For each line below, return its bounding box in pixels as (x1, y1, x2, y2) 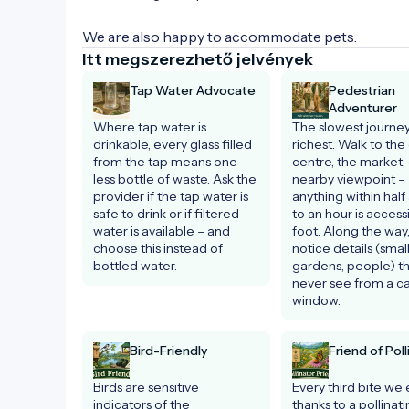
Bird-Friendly (130, 341, 207, 359)
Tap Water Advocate (130, 81, 256, 99)
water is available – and (93, 222, 230, 239)
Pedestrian (328, 81, 395, 99)
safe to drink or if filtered (93, 204, 239, 222)
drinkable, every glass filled (93, 135, 252, 152)
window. (291, 291, 341, 309)
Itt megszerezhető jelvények (82, 48, 313, 69)
